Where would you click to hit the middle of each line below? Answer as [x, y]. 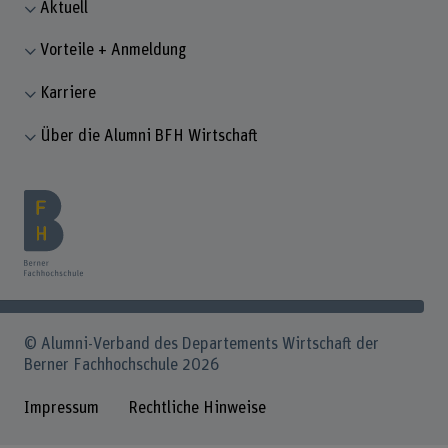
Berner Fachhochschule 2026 [121, 365]
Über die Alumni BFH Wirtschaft [149, 135]
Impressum [61, 407]
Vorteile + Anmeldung [113, 50]
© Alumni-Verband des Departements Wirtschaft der [201, 344]
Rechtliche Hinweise [197, 407]
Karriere [68, 93]
